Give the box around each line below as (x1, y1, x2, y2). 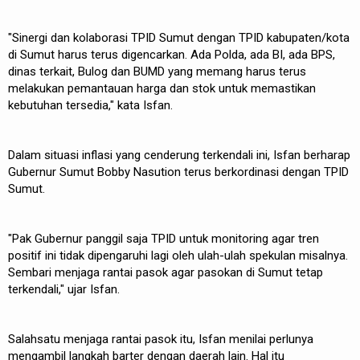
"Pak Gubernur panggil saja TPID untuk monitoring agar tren (8, 231, 319, 246)
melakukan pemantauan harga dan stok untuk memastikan (8, 80, 316, 96)
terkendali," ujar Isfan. (8, 281, 123, 297)
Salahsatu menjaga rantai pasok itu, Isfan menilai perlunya (8, 331, 313, 346)
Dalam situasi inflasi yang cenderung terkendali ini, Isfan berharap (8, 147, 350, 162)
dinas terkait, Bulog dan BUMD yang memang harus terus (8, 63, 306, 79)
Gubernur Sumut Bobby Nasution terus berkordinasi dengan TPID (8, 164, 349, 179)
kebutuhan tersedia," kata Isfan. (8, 97, 173, 112)
